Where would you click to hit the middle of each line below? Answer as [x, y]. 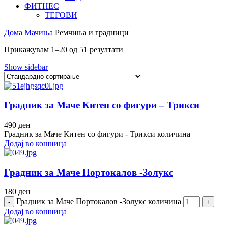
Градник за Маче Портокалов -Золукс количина [99, 202]
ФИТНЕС [42, 6]
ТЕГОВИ [61, 15]
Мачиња [40, 32]
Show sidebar [26, 67]
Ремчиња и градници [92, 32]
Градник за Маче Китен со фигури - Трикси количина [97, 134]
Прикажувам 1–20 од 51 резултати [64, 49]
